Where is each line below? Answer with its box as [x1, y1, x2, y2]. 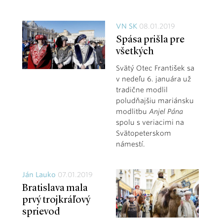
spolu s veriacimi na [115, 118, 184, 126]
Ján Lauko [22, 170, 56, 179]
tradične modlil [115, 85, 168, 94]
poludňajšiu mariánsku [115, 96, 194, 105]
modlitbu [115, 107, 149, 115]
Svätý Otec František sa [115, 64, 194, 72]
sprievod [22, 207, 60, 217]
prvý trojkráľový [22, 195, 90, 205]
